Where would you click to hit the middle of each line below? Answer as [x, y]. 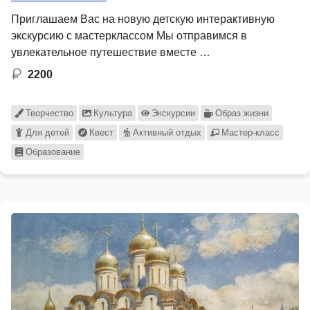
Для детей [47, 132]
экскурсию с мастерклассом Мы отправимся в [129, 35]
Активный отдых [167, 132]
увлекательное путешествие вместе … [111, 52]
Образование [53, 152]
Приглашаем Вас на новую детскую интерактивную [143, 19]
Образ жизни [242, 113]
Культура [112, 113]
